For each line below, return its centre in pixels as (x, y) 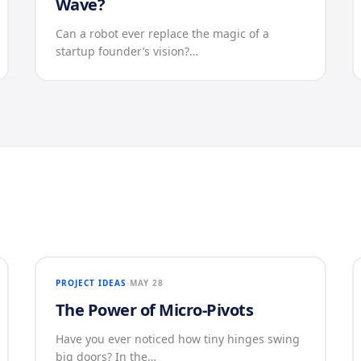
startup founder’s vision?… (127, 51)
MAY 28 (146, 283)
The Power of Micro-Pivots (154, 310)
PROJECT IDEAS (91, 283)
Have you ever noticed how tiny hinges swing (177, 339)
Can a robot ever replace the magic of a (162, 33)
